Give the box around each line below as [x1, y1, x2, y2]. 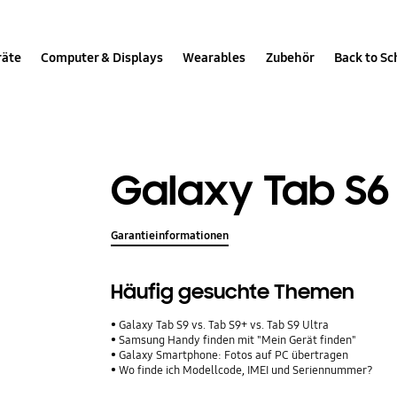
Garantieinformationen [111, 229, 230, 244]
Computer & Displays [41, 49, 164, 66]
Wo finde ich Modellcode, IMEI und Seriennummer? [119, 363, 374, 378]
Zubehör [265, 49, 315, 66]
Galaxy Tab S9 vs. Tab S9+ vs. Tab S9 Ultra [119, 318, 330, 333]
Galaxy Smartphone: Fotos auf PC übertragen [119, 348, 349, 363]
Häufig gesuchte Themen [111, 279, 355, 306]
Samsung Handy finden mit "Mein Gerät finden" [119, 333, 357, 348]
